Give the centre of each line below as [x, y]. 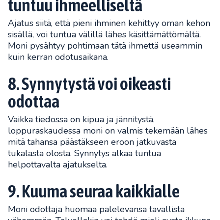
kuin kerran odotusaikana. [58, 57]
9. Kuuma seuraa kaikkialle [94, 191]
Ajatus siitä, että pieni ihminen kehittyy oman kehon [109, 23]
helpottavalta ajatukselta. [58, 164]
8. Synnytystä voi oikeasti [89, 83]
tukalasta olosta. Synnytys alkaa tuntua [84, 153]
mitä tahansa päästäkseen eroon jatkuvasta [92, 142]
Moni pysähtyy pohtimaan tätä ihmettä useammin [105, 45]
